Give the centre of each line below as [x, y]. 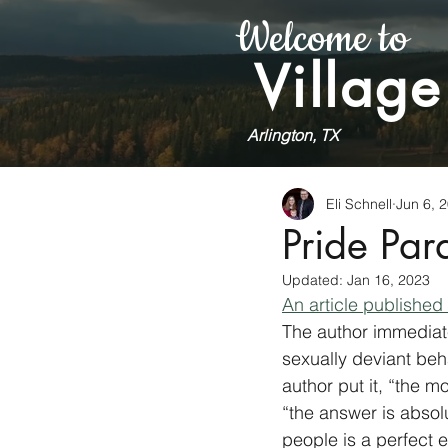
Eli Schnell [359, 203]
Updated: [314, 280]
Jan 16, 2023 [388, 280]
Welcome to [322, 39]
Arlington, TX [293, 135]
